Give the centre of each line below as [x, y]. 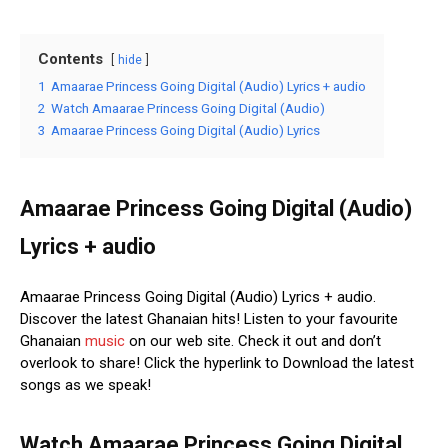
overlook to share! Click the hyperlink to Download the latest [217, 362]
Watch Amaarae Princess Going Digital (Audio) [188, 107]
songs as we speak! [85, 384]
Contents [70, 58]
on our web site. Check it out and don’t [253, 340]
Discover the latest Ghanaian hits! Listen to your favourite [209, 318]
